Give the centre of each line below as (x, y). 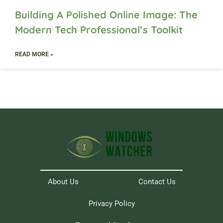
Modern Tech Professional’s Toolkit (99, 30)
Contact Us (157, 181)
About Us (63, 181)
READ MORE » (34, 55)
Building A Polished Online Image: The (106, 15)
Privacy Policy (111, 203)
